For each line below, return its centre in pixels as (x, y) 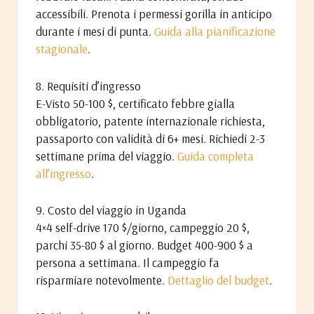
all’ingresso (63, 173)
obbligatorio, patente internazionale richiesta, (150, 121)
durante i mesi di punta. (95, 32)
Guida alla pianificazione (214, 32)
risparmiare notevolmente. (101, 280)
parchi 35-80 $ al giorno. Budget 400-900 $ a (144, 245)
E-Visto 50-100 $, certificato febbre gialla (135, 103)
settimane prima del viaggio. (106, 156)
